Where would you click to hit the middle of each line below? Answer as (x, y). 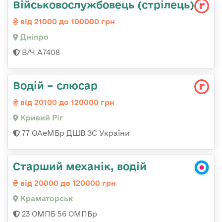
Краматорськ (46, 199)
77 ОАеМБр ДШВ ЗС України (75, 133)
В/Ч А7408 (40, 53)
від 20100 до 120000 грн (66, 103)
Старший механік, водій (80, 166)
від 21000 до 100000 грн (67, 22)
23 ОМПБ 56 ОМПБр (58, 214)
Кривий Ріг (41, 118)
